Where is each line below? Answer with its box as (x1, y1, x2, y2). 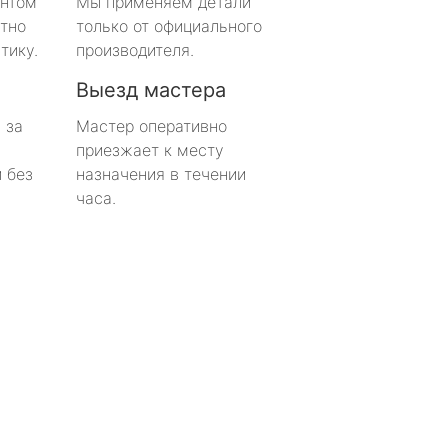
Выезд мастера (76, 77, 226, 102)
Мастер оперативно (76, 115, 227, 136)
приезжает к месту (76, 139, 224, 160)
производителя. (76, 39, 194, 60)
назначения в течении (76, 163, 246, 184)
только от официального (76, 15, 262, 36)
